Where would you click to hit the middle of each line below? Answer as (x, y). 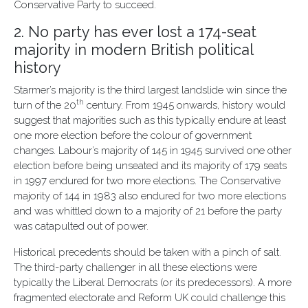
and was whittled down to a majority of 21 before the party (148, 211)
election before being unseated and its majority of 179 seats (150, 166)
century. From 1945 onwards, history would (185, 105)
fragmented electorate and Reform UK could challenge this (150, 298)
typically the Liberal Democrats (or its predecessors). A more (153, 283)
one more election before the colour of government (133, 135)
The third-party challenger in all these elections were (135, 267)
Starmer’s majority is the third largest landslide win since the (150, 90)
